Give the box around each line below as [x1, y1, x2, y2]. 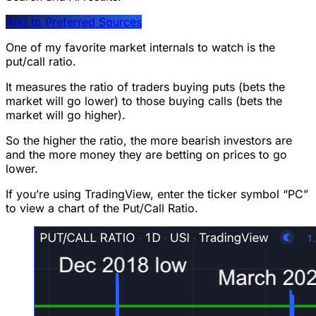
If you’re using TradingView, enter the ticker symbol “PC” [6, 186, 308, 201]
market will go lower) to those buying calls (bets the [6, 93, 282, 108]
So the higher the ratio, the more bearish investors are [6, 133, 292, 147]
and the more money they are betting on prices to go [6, 147, 287, 162]
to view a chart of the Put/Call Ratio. [6, 200, 198, 215]
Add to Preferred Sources [6, 14, 142, 29]
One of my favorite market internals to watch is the [6, 39, 275, 54]
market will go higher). [6, 107, 126, 122]
